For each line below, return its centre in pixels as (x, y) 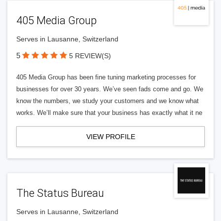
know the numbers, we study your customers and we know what (108, 101)
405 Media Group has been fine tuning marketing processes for (106, 77)
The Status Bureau (60, 193)
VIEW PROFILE (110, 137)
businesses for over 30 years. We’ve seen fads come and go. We (110, 89)
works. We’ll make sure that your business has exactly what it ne (109, 113)
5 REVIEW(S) (90, 56)
